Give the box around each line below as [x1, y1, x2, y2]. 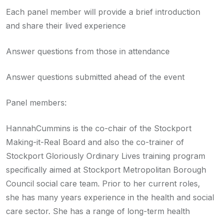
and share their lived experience [6, 20, 126, 31]
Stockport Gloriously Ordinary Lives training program [6, 150, 205, 161]
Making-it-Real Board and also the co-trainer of [6, 137, 184, 147]
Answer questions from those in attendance [6, 46, 170, 56]
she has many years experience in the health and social [6, 192, 214, 202]
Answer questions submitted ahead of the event [6, 72, 184, 82]
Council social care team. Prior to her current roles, [6, 178, 200, 188]
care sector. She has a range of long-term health [6, 206, 190, 216]
